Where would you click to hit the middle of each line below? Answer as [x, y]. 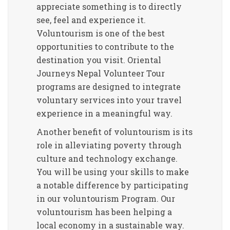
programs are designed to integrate [109, 87]
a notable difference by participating [112, 185]
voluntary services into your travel [109, 100]
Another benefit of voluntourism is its [114, 132]
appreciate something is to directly [109, 6]
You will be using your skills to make [113, 172]
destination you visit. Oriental [99, 60]
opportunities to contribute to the [105, 46]
